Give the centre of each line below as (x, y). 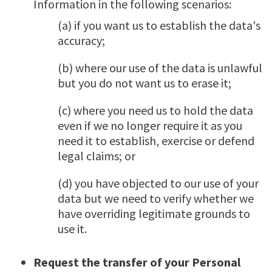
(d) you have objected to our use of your (158, 183)
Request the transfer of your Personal (137, 262)
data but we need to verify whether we (156, 198)
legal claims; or (97, 155)
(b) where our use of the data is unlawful (160, 67)
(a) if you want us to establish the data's (159, 25)
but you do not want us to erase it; (144, 83)
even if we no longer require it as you (150, 125)
